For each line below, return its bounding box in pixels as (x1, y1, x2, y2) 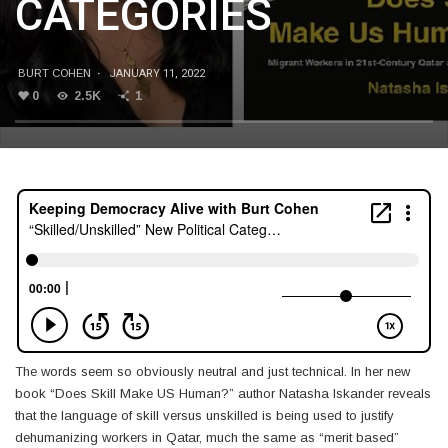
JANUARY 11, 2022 (109, 67, 205, 80)
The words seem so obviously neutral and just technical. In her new (15, 364, 410, 379)
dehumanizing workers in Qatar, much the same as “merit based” (15, 430, 399, 445)
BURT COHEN (18, 67, 91, 79)
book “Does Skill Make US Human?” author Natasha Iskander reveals (15, 386, 431, 401)
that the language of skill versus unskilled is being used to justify (15, 408, 394, 423)
